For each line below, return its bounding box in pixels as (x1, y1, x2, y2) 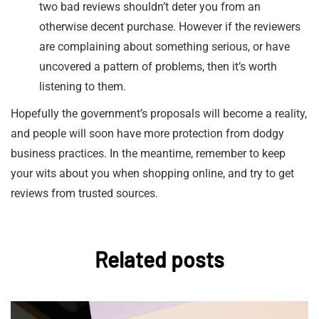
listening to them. (39, 80, 126, 94)
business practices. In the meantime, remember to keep (11, 147, 286, 161)
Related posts (95, 246, 224, 273)
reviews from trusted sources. (11, 187, 164, 201)
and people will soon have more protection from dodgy (11, 127, 284, 141)
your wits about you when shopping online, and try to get (11, 167, 294, 181)
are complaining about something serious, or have (39, 40, 290, 54)
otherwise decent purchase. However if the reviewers (39, 20, 300, 34)
